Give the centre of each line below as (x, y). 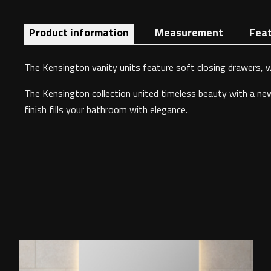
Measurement (189, 32)
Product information (79, 32)
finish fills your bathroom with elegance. (106, 109)
